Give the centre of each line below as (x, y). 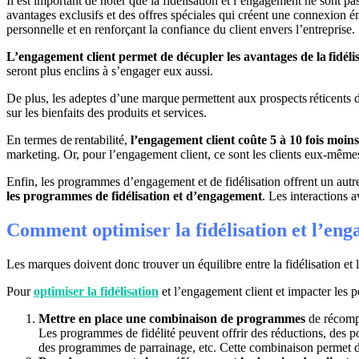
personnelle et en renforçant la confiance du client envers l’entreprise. (181, 29)
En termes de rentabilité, (69, 139)
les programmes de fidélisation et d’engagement (134, 196)
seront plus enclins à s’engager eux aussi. (110, 71)
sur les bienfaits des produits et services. (107, 112)
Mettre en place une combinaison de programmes (172, 318)
